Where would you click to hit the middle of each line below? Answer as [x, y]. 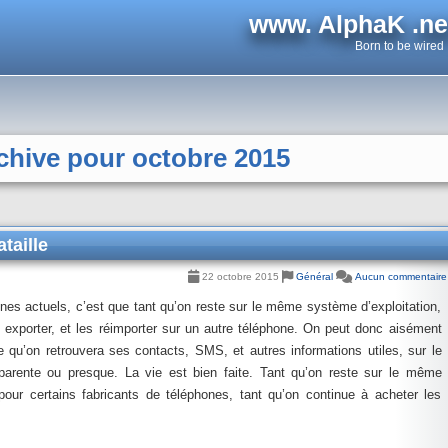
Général [314, 276]
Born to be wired [399, 46]
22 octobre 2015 [240, 276]
